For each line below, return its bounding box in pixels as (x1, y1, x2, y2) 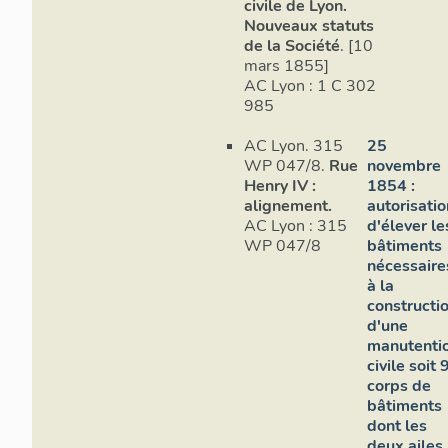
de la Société (244, 35, 340, 58)
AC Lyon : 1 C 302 (244, 75, 309, 98)
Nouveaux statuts (244, 15, 374, 38)
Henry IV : (244, 174, 316, 197)
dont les (367, 414, 428, 437)
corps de (367, 374, 432, 397)
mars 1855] (244, 55, 329, 78)
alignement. (244, 194, 332, 217)
